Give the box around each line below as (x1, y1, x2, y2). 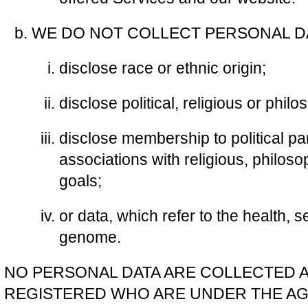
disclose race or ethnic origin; (59, 59, 266, 77)
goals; (59, 172, 102, 190)
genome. (59, 228, 121, 246)
